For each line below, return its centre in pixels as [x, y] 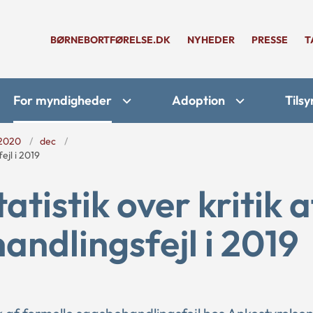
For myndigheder [63, 100]
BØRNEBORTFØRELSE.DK [110, 40]
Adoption [198, 100]
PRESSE [270, 40]
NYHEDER [211, 40]
